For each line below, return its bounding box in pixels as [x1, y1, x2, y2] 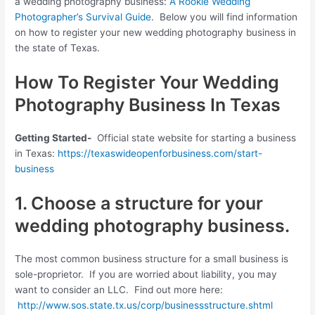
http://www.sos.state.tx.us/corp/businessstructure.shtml [18, 299, 274, 311]
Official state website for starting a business [91, 131, 297, 143]
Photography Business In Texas [15, 94, 281, 115]
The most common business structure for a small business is [15, 252, 289, 264]
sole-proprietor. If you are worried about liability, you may [15, 268, 278, 280]
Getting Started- [15, 131, 92, 143]
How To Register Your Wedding [15, 71, 280, 93]
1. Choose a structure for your [15, 192, 264, 214]
